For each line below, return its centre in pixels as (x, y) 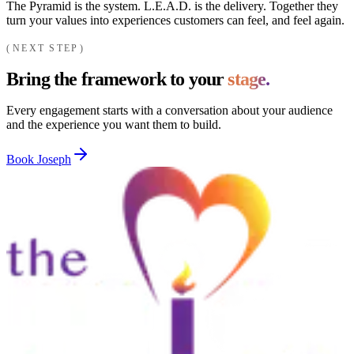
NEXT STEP (46, 49)
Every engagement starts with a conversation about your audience (169, 110)
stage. (249, 79)
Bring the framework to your (117, 79)
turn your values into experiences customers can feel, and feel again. (175, 21)
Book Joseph (39, 159)
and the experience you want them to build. (114, 124)
